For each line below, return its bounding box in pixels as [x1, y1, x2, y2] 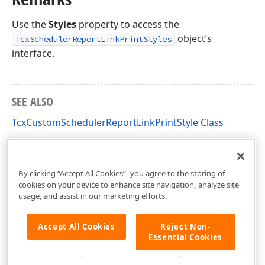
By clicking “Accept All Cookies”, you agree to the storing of [18, 167, 225, 179]
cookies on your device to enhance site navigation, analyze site [18, 179, 239, 190]
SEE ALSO [12, 93, 53, 109]
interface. [12, 47, 54, 60]
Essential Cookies [148, 231, 223, 243]
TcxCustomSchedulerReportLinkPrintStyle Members [12, 135, 244, 148]
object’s [175, 32, 212, 45]
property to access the [76, 18, 179, 31]
